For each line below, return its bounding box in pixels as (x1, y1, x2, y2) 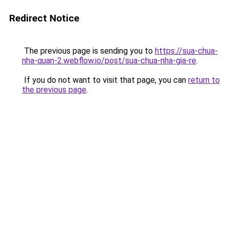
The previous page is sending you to (22, 46, 155, 56)
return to (188, 75, 220, 85)
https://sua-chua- (155, 46, 218, 56)
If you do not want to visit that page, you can (22, 75, 188, 85)
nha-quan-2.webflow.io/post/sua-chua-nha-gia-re (22, 56, 196, 65)
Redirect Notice (9, 12, 79, 24)
